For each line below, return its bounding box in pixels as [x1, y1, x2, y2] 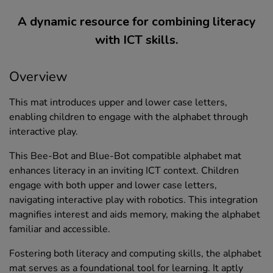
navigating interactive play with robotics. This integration [9, 193, 258, 207]
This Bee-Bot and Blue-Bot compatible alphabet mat [9, 149, 241, 163]
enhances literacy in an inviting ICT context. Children [9, 164, 239, 178]
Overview [9, 68, 68, 87]
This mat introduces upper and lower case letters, [9, 96, 227, 110]
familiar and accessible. [9, 222, 110, 236]
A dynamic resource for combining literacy [17, 13, 256, 30]
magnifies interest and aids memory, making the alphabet [9, 208, 260, 222]
